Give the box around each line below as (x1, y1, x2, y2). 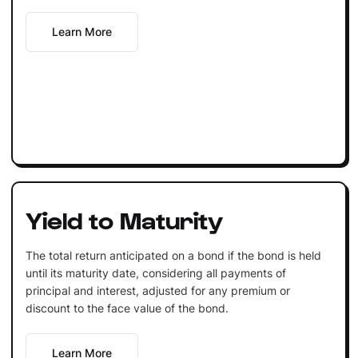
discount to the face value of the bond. (25, 300, 229, 315)
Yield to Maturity (25, 204, 223, 233)
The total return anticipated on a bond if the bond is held (25, 248, 321, 262)
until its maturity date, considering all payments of (25, 265, 286, 280)
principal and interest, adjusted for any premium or (25, 283, 290, 297)
